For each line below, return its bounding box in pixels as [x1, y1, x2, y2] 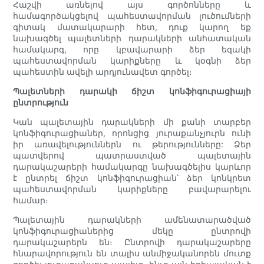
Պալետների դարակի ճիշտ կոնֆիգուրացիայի [13, 86, 251, 97]
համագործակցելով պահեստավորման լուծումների [13, 11, 251, 21]
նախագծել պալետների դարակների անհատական [13, 33, 251, 44]
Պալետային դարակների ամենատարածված [13, 214, 251, 225]
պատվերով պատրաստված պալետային [13, 150, 251, 161]
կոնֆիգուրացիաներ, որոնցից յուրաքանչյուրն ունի [13, 128, 251, 138]
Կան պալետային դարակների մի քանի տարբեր [13, 117, 251, 127]
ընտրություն [13, 97, 69, 108]
